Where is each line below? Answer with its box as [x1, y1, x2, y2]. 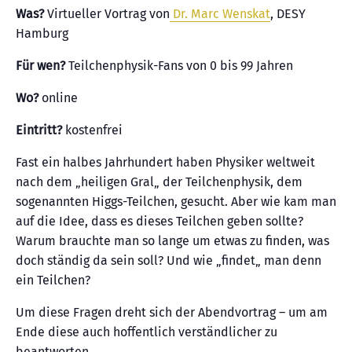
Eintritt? [16, 122, 62, 137]
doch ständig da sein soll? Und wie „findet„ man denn [16, 252, 321, 268]
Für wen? [16, 57, 68, 73]
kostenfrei [62, 122, 123, 137]
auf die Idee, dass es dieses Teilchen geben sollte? [16, 213, 303, 229]
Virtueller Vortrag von [44, 5, 170, 21]
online [38, 90, 78, 105]
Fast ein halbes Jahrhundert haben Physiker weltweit [16, 154, 315, 170]
